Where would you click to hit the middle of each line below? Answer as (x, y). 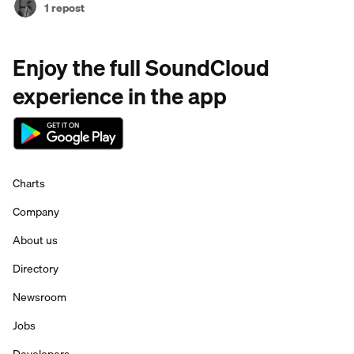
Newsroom (40, 297)
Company (36, 212)
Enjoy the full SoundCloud (141, 68)
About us (35, 240)
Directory (36, 269)
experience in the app (120, 96)
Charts (29, 183)
